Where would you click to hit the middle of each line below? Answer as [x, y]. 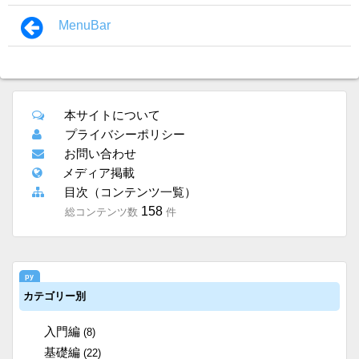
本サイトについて [112, 115]
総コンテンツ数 [101, 212]
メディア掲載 [99, 172]
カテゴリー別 [54, 296]
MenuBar [84, 25]
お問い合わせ [100, 153]
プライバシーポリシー [125, 134]
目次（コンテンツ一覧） [130, 192]
